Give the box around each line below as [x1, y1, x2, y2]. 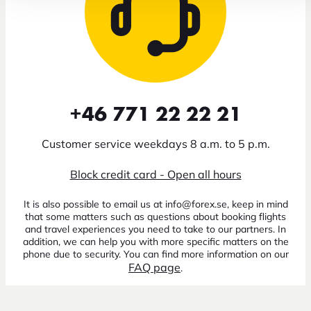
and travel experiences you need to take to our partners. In [25, 222, 286, 235]
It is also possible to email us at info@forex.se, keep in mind [23, 197, 288, 210]
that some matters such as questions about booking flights [25, 210, 286, 223]
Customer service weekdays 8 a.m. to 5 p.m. [41, 136, 270, 151]
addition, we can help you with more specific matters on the [22, 235, 289, 248]
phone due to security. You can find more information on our [22, 247, 289, 260]
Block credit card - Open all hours [69, 167, 242, 181]
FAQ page [128, 260, 180, 274]
